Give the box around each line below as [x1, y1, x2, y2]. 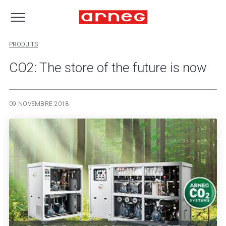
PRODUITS [9, 41, 38, 48]
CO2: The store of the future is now [9, 60, 207, 75]
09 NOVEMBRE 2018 [9, 100, 69, 108]
